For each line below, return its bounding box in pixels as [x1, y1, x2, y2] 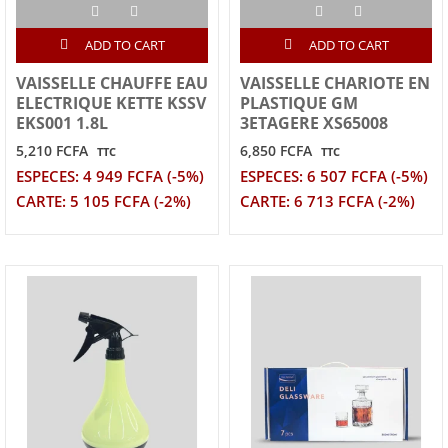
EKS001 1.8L [16, 112, 108, 135]
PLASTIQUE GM [240, 92, 358, 115]
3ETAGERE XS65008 [240, 112, 388, 135]
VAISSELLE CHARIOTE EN [240, 72, 430, 95]
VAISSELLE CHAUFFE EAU [16, 72, 208, 95]
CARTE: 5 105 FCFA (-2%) [16, 191, 191, 213]
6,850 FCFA [240, 141, 312, 161]
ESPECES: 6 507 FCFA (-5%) [240, 166, 428, 188]
